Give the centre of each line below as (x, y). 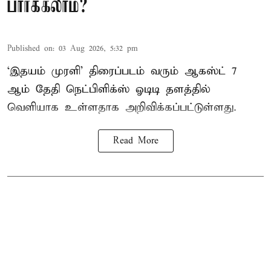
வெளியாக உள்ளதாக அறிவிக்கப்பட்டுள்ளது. (122, 108)
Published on (30, 49)
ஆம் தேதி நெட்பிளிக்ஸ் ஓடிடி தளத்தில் (109, 90)
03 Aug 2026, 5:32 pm (98, 49)
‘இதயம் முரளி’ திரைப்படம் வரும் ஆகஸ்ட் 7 (122, 71)
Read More (135, 141)
